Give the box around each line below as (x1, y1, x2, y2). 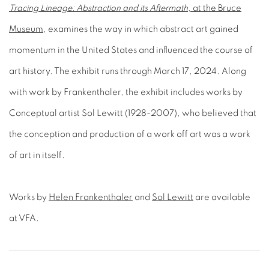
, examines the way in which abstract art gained (43, 25, 238, 34)
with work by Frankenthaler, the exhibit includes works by (9, 88, 243, 97)
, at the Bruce (188, 4, 241, 13)
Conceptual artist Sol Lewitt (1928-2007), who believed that (9, 109, 256, 118)
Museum (9, 25, 43, 34)
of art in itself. (9, 151, 67, 160)
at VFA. (9, 214, 39, 223)
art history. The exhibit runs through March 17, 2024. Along (9, 67, 246, 76)
